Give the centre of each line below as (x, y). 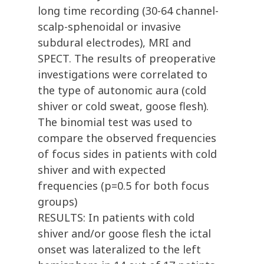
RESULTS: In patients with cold (116, 218)
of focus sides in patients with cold (127, 154)
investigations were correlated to (123, 75)
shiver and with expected (102, 170)
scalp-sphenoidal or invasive (109, 27)
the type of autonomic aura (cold (122, 90)
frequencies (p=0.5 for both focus (123, 186)
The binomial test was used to (115, 122)
